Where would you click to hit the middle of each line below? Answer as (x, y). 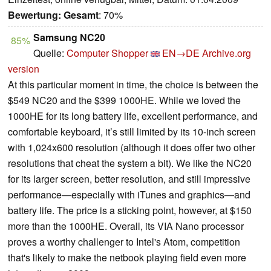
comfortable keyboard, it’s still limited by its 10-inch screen (132, 132)
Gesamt (81, 15)
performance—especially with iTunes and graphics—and (129, 195)
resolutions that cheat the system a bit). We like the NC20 (130, 163)
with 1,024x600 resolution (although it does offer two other (132, 148)
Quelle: (50, 53)
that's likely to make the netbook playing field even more (127, 258)
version (24, 69)
